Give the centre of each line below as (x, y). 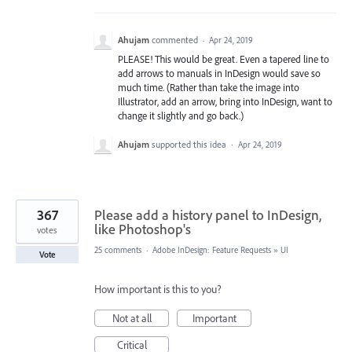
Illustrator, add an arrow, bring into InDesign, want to (225, 101)
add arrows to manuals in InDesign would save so (219, 73)
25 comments (118, 250)
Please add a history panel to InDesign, (208, 215)
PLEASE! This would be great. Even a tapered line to (224, 59)
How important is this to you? (158, 290)
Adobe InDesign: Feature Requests (212, 250)
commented (176, 40)
